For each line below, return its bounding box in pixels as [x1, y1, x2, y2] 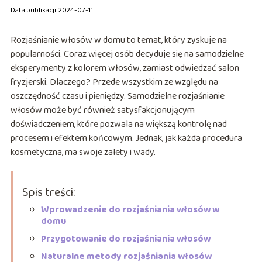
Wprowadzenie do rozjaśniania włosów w [40, 202, 219, 218]
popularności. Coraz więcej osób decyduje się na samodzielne [10, 47, 244, 62]
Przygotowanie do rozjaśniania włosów [40, 232, 211, 247]
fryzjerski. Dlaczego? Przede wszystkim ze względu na [10, 75, 218, 90]
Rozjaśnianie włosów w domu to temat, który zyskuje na [10, 33, 227, 48]
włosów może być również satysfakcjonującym [10, 103, 195, 118]
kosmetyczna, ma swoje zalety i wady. [10, 145, 156, 160]
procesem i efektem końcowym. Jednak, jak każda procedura [10, 131, 242, 146]
